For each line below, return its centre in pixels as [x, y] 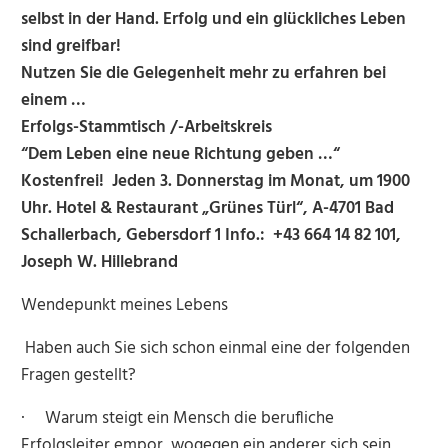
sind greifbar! [70, 47]
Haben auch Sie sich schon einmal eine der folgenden [215, 349]
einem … [53, 101]
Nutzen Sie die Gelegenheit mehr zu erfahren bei [203, 74]
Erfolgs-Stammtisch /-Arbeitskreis [146, 128]
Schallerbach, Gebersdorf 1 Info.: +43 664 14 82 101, [218, 236]
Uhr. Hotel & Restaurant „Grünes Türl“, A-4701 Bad [207, 209]
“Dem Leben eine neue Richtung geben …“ [180, 155]
